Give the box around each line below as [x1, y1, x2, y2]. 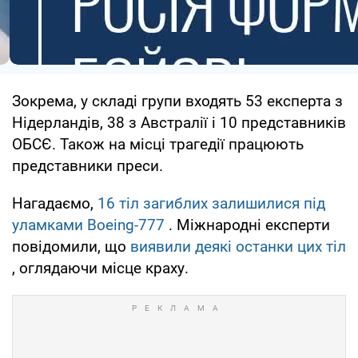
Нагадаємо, [12, 193, 97, 213]
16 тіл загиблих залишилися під [97, 193, 325, 213]
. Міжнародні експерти [165, 215, 330, 234]
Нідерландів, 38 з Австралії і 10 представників [12, 113, 346, 132]
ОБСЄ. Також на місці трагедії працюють [12, 134, 304, 153]
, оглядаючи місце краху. [12, 258, 189, 277]
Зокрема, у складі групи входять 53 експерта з [12, 91, 343, 110]
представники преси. [12, 156, 163, 175]
